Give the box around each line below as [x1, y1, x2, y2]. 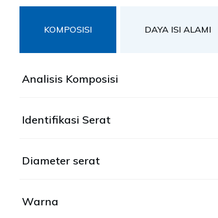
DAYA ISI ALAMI [145, 24, 211, 36]
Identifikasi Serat [22, 113, 110, 127]
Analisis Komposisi [22, 72, 118, 86]
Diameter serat [22, 154, 100, 168]
